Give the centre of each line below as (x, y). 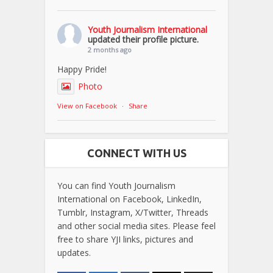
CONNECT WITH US (136, 153)
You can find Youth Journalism (116, 185)
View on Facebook (87, 105)
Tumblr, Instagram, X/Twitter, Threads (133, 212)
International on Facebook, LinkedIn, (129, 199)
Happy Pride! (82, 69)
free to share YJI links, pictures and (125, 239)
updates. (74, 252)
